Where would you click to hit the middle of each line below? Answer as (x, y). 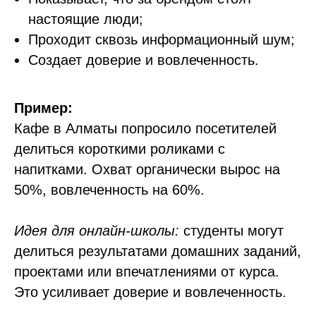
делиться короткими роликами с (120, 149)
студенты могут (231, 231)
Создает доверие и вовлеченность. (144, 60)
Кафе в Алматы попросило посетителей (145, 128)
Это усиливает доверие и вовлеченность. (150, 292)
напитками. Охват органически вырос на (147, 169)
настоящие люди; (86, 19)
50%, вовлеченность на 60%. (109, 190)
